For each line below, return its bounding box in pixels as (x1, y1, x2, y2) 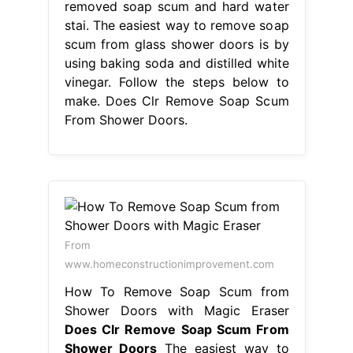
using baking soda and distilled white (64, 54, 289, 71)
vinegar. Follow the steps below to (64, 73, 289, 90)
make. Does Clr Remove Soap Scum (64, 92, 289, 109)
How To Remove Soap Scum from (64, 283, 289, 299)
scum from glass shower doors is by (64, 35, 289, 52)
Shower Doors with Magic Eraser (64, 302, 289, 318)
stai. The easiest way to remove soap (64, 17, 289, 33)
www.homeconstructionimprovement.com (64, 257, 274, 270)
